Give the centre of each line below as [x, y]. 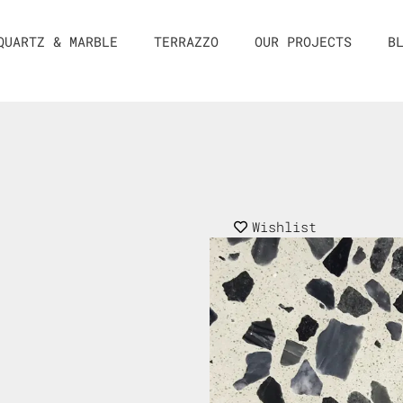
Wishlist [284, 227]
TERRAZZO [186, 41]
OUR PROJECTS [303, 41]
